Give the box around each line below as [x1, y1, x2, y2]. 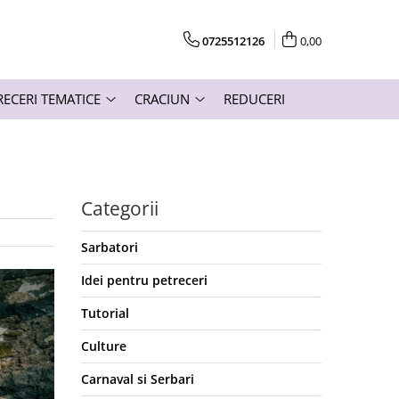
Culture [81, 338, 126, 355]
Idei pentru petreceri [81, 272, 208, 289]
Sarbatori [81, 239, 138, 256]
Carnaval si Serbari [81, 370, 194, 388]
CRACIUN [134, 90, 190, 109]
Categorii [81, 196, 159, 222]
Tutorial [81, 305, 129, 322]
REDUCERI [224, 90, 285, 109]
